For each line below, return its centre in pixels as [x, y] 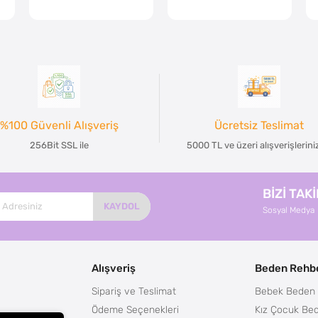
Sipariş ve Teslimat [134, 291]
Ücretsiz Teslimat [259, 125]
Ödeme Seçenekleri [136, 309]
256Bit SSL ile [59, 145]
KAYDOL [122, 206]
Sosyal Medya [289, 210]
